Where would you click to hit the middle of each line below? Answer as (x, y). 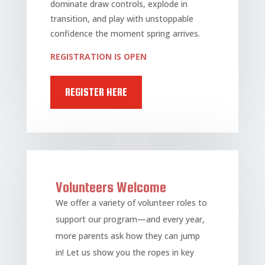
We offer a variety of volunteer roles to (131, 203)
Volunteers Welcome (111, 188)
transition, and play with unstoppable (122, 19)
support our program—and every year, (130, 219)
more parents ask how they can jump (127, 236)
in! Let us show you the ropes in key (125, 253)
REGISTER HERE (96, 92)
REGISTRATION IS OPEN (98, 57)
